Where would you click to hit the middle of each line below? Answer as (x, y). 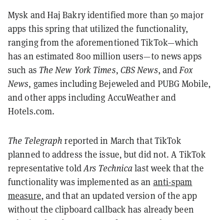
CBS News (139, 70)
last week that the (168, 168)
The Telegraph (35, 140)
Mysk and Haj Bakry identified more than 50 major (106, 15)
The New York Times (77, 70)
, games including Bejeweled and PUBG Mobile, (120, 83)
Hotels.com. (31, 111)
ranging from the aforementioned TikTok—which (103, 42)
